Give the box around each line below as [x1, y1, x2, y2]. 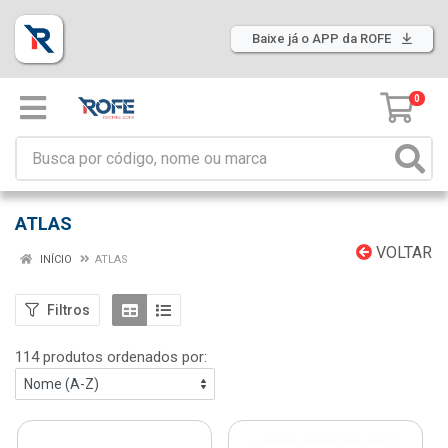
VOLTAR [372, 243, 432, 262]
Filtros [47, 301, 90, 318]
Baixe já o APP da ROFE [252, 31, 394, 46]
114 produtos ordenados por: [15, 348, 207, 366]
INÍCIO [37, 253, 72, 266]
